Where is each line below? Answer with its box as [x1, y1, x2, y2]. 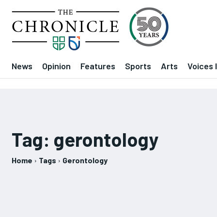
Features [80, 61, 115, 71]
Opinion [42, 61, 71, 71]
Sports [125, 61, 151, 71]
